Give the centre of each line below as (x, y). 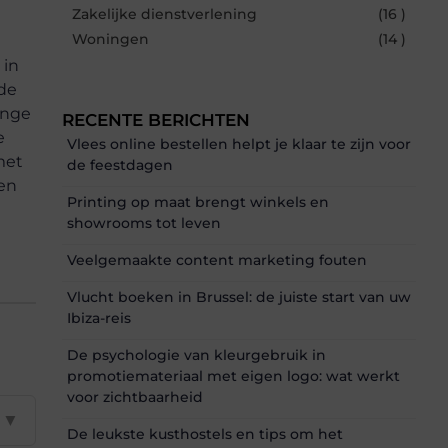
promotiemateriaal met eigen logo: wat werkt (233, 375)
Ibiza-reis (99, 317)
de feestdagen (120, 164)
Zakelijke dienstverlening (164, 13)
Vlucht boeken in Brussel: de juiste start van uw (239, 296)
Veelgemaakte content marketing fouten (217, 259)
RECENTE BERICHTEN (156, 119)
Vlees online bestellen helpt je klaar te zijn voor (239, 143)
